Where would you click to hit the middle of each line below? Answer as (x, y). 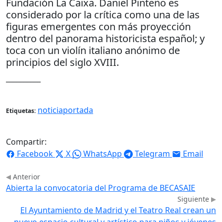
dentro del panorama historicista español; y (105, 38)
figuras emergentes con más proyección (98, 26)
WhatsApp (103, 153)
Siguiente (194, 199)
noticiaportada (65, 110)
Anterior (26, 176)
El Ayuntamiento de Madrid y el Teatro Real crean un (118, 210)
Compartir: (26, 141)
